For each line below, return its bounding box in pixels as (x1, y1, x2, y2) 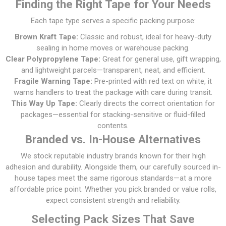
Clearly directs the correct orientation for (77, 98, 215, 108)
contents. (97, 121, 129, 130)
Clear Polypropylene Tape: (5, 54, 100, 64)
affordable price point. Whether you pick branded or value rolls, (10, 184, 216, 194)
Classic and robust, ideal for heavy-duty (78, 32, 211, 41)
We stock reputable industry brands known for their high (20, 151, 206, 160)
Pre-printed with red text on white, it (92, 76, 212, 86)
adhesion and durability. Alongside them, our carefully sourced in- (5, 162, 221, 172)
